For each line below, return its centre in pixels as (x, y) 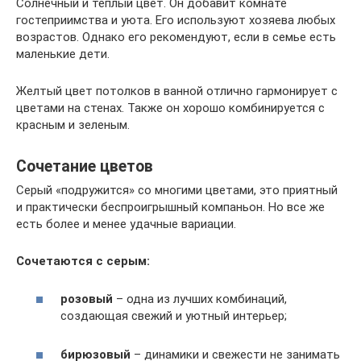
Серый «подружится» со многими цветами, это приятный (177, 191)
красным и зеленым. (73, 125)
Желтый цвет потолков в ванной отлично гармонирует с (177, 91)
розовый (87, 299)
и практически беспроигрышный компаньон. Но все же (170, 207)
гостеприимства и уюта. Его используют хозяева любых (176, 21)
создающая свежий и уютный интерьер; (174, 315)
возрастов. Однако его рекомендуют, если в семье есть (176, 37)
